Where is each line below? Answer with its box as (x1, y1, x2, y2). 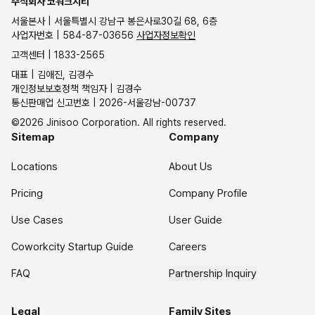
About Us (169, 160, 212, 174)
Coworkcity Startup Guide (11, 240, 134, 254)
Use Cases (11, 214, 63, 227)
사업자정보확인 (136, 30, 195, 41)
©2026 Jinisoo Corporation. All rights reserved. (11, 117, 226, 129)
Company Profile (169, 187, 247, 200)
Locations (11, 160, 58, 174)
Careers (169, 240, 207, 254)
